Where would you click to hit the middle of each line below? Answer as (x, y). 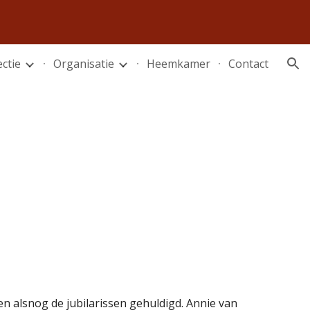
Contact (248, 64)
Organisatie (84, 64)
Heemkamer (179, 64)
